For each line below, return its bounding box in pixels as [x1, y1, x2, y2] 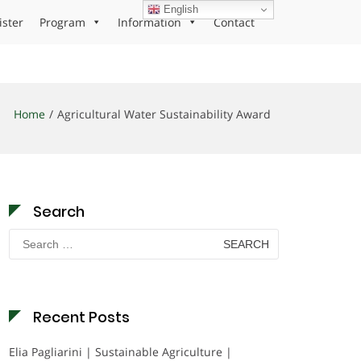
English [160, 2, 199, 15]
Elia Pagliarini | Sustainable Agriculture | [9, 344, 232, 359]
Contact [214, 15, 255, 30]
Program [39, 15, 85, 30]
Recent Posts [33, 307, 130, 327]
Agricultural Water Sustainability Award [57, 106, 271, 122]
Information [118, 15, 181, 30]
